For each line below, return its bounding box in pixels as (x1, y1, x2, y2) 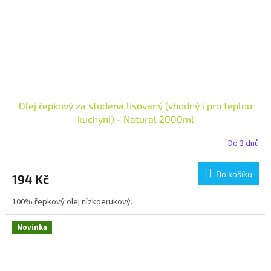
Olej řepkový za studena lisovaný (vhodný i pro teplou (19, 99, 252, 111)
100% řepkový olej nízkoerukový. (12, 195, 132, 208)
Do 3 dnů (228, 137, 259, 150)
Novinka (17, 221, 47, 233)
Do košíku (216, 168, 252, 179)
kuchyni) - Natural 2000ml (77, 113, 194, 125)
